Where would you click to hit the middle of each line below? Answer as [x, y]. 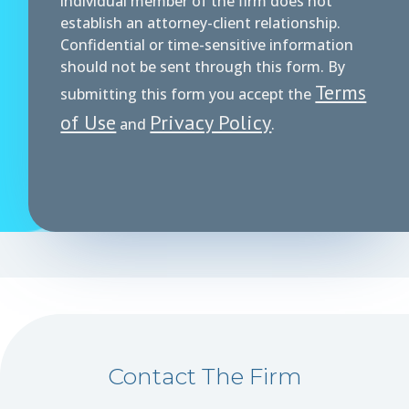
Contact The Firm [204, 376]
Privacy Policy [211, 122]
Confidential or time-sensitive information [207, 44]
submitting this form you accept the [188, 94]
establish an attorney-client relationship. [201, 22]
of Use [89, 122]
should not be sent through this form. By [203, 66]
